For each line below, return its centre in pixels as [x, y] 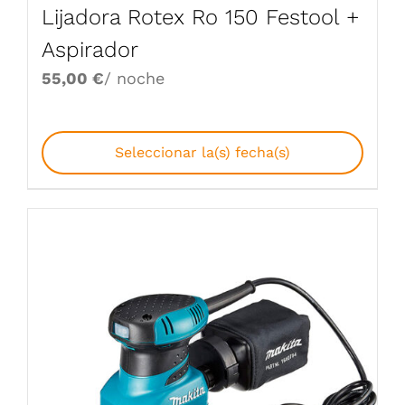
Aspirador [90, 50]
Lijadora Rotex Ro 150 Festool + [201, 18]
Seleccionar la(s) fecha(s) [202, 153]
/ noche [134, 79]
